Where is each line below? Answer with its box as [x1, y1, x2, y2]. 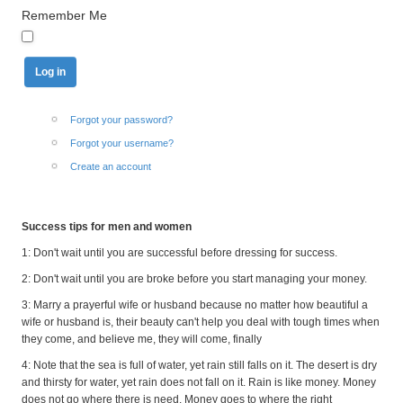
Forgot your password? [70, 114, 173, 126]
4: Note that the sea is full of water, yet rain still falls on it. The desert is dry [22, 358, 377, 372]
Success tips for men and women [22, 220, 192, 234]
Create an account [70, 161, 151, 173]
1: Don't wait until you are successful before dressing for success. [22, 246, 337, 260]
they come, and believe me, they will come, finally [22, 332, 262, 345]
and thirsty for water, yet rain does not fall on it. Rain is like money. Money [22, 375, 376, 389]
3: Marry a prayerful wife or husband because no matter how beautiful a [22, 298, 368, 311]
